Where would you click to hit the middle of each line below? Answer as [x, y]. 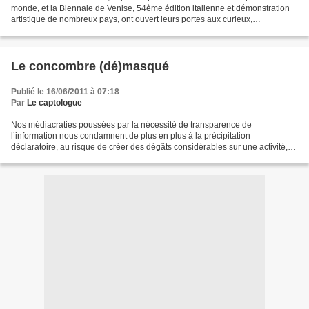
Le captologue [54, 102]
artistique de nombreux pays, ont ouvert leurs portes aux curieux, [132, 19]
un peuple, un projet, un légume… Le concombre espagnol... [124, 158]
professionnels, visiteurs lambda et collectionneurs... [109, 30]
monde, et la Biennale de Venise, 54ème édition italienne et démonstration [150, 8]
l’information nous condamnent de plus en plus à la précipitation [131, 136]
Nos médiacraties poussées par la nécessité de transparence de [131, 124]
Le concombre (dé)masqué [90, 66]
